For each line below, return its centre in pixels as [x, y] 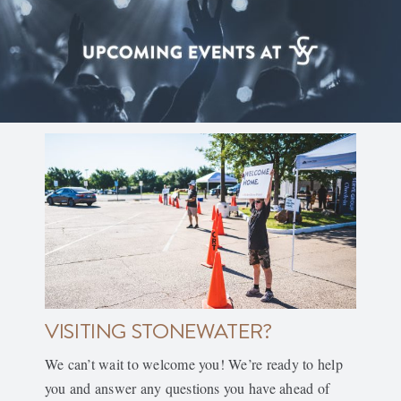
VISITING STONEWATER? [158, 330]
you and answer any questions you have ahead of [187, 388]
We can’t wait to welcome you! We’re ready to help [193, 363]
